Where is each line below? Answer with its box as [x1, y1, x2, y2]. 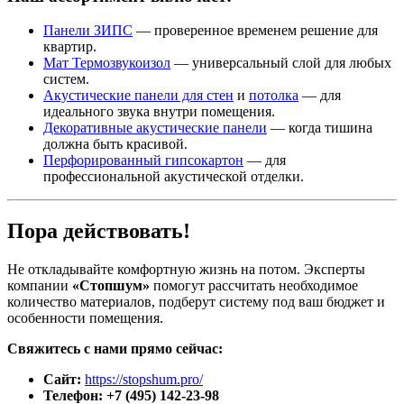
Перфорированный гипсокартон [43, 152, 243, 169]
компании [7, 278, 72, 294]
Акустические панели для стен [43, 87, 234, 104]
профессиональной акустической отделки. [43, 169, 304, 185]
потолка [249, 87, 298, 104]
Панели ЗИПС [43, 23, 133, 39]
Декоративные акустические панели [43, 120, 267, 136]
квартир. [43, 39, 96, 55]
